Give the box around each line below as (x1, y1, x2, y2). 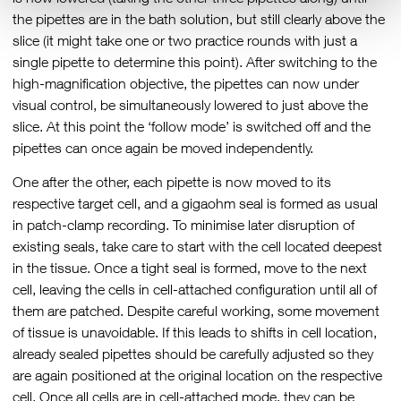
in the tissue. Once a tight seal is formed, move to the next (13, 260, 367, 277)
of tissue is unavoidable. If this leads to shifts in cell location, (13, 324, 377, 341)
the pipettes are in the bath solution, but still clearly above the (13, 10, 385, 27)
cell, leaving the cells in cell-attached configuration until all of (13, 281, 377, 298)
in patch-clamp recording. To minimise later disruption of (13, 217, 354, 234)
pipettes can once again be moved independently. (13, 139, 313, 156)
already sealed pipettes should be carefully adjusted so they (13, 346, 373, 363)
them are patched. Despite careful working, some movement (13, 303, 380, 320)
